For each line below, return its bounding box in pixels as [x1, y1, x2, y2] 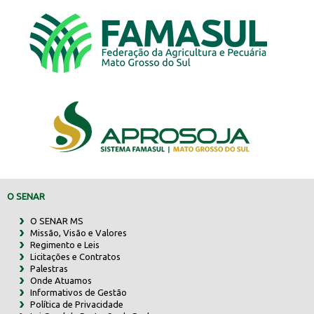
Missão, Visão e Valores [29, 227, 127, 238]
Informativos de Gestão [29, 287, 127, 297]
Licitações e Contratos [29, 251, 121, 261]
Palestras [29, 263, 68, 273]
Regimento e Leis [29, 239, 100, 250]
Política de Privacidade [29, 299, 123, 309]
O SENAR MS [29, 215, 83, 226]
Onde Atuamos [29, 275, 92, 285]
